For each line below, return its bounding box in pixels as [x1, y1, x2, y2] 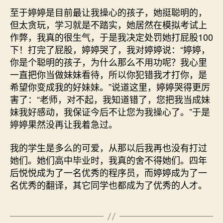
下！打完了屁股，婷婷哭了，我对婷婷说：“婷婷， [10, 42, 210, 56]
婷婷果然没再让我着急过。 [10, 117, 117, 130]
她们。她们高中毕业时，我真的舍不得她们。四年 [10, 153, 207, 166]
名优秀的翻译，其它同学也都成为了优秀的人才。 [10, 178, 207, 191]
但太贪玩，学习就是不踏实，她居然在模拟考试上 [10, 17, 207, 31]
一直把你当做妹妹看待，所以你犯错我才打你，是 [10, 67, 207, 81]
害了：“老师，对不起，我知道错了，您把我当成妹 [10, 92, 210, 106]
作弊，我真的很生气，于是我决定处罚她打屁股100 [10, 30, 213, 43]
